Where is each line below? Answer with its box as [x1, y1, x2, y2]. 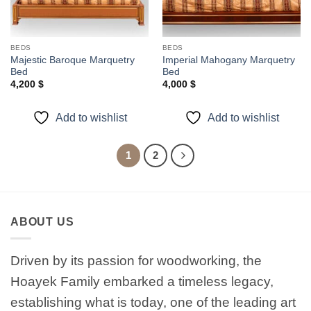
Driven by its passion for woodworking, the [10, 253, 262, 269]
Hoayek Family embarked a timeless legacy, [10, 274, 274, 289]
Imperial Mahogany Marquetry [162, 54, 295, 65]
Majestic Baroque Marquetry [10, 54, 135, 65]
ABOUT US [10, 215, 74, 228]
